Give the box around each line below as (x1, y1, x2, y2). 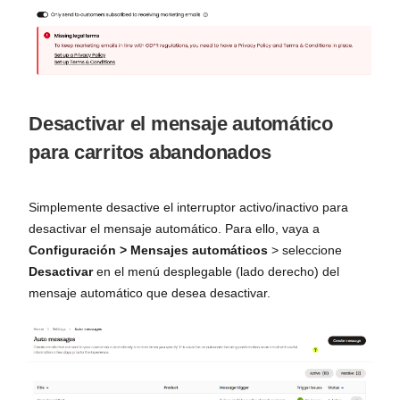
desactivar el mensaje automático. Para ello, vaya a (29, 221, 320, 237)
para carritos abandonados (29, 141, 271, 164)
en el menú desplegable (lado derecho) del (93, 264, 339, 279)
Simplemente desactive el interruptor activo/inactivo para (29, 200, 348, 215)
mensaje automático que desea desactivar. (29, 286, 271, 301)
